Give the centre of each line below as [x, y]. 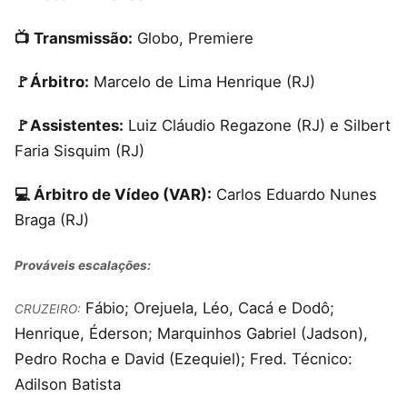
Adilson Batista [68, 384]
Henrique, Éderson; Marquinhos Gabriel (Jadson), [191, 333]
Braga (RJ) [52, 220]
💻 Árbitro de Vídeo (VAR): [113, 195]
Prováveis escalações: [83, 265]
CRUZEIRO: [48, 308]
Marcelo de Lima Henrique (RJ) [202, 82]
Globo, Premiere [193, 38]
